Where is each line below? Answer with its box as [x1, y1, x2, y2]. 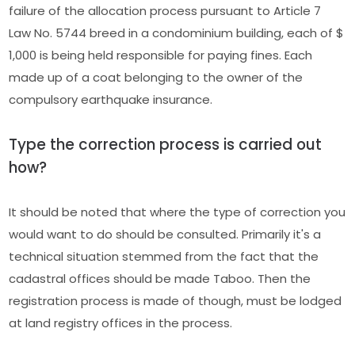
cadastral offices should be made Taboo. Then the [9, 269, 311, 287]
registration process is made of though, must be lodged [9, 292, 342, 309]
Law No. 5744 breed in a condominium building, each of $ [9, 24, 345, 41]
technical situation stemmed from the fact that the [9, 247, 319, 265]
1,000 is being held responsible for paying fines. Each [9, 46, 313, 63]
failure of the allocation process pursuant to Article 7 [9, 2, 322, 19]
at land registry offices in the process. [9, 314, 233, 331]
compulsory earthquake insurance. [9, 90, 213, 108]
